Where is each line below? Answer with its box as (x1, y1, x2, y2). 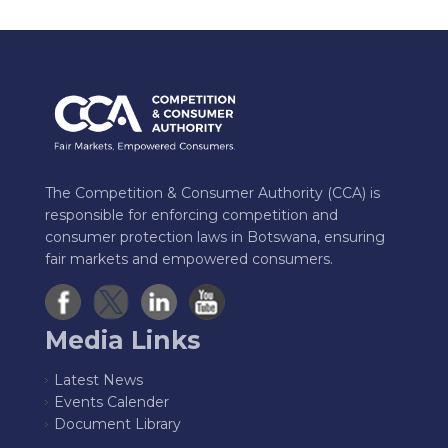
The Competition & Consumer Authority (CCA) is (45, 184, 380, 203)
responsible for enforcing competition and (45, 206, 338, 225)
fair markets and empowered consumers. (45, 250, 333, 269)
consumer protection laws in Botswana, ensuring (45, 228, 385, 247)
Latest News (54, 371, 143, 390)
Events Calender (54, 393, 169, 412)
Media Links (45, 325, 200, 356)
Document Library (54, 415, 181, 434)
